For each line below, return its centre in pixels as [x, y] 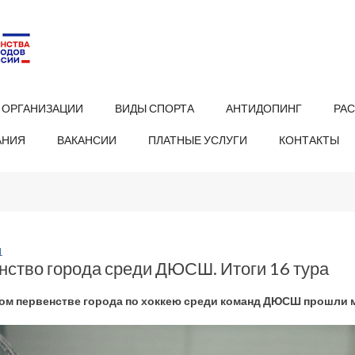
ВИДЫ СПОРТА [155, 108]
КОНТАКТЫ [309, 140]
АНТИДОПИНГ [264, 108]
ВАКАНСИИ [87, 140]
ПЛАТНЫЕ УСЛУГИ [198, 140]
